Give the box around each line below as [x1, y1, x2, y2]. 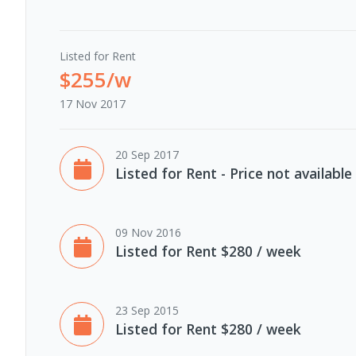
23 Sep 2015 [115, 303, 179, 318]
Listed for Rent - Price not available [115, 164, 352, 183]
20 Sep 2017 [115, 147, 179, 162]
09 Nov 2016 [115, 225, 181, 240]
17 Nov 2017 [60, 96, 126, 111]
